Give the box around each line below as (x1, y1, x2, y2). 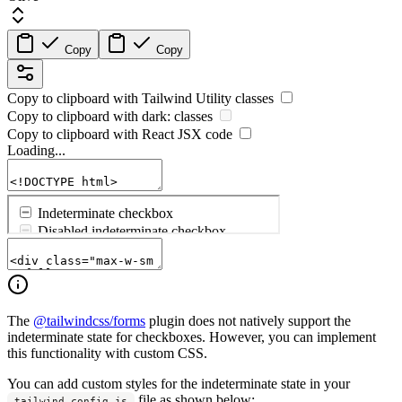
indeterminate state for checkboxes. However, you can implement (7, 329, 376, 345)
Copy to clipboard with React (7, 127, 178, 143)
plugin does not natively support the (145, 313, 351, 329)
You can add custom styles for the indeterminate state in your (7, 376, 350, 392)
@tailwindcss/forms (33, 313, 145, 329)
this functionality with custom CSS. (7, 345, 207, 362)
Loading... (7, 143, 66, 159)
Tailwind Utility (142, 91, 232, 107)
